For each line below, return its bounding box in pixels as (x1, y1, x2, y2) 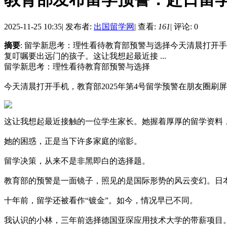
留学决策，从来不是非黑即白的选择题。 (4, 157, 150, 166)
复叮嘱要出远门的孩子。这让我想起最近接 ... (4, 52, 166, 61)
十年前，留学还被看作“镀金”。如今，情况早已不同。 (4, 196, 198, 205)
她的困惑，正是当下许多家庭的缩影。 (4, 137, 142, 146)
